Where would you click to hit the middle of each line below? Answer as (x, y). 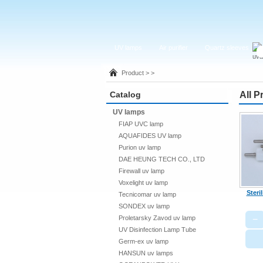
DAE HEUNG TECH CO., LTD (162, 159)
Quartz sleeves (227, 47)
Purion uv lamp (140, 147)
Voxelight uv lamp (143, 183)
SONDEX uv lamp (144, 206)
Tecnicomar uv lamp (147, 194)
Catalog (125, 95)
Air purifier (174, 47)
